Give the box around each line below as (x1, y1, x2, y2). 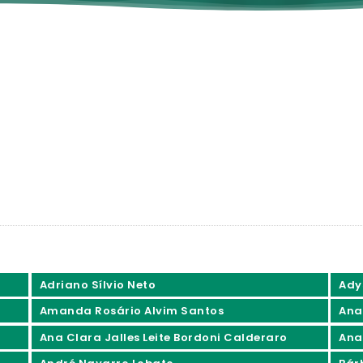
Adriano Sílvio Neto (39, 277, 156, 293)
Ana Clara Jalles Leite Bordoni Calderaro (39, 329, 288, 345)
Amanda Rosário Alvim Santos (39, 303, 224, 319)
